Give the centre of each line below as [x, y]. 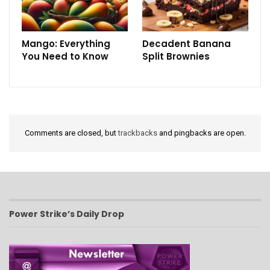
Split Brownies [176, 57]
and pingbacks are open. [201, 133]
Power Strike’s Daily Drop [67, 214]
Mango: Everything [66, 44]
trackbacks [137, 133]
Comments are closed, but [71, 133]
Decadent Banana [187, 44]
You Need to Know [65, 57]
